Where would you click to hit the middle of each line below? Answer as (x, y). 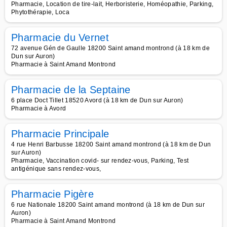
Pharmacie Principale (60, 134)
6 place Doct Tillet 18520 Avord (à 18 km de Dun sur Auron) (97, 100)
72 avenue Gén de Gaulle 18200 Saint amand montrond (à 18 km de (110, 48)
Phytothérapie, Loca (41, 12)
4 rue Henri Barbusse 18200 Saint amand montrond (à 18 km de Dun (111, 144)
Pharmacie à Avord (39, 108)
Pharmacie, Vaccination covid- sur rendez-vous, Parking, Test (100, 161)
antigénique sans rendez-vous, (56, 169)
